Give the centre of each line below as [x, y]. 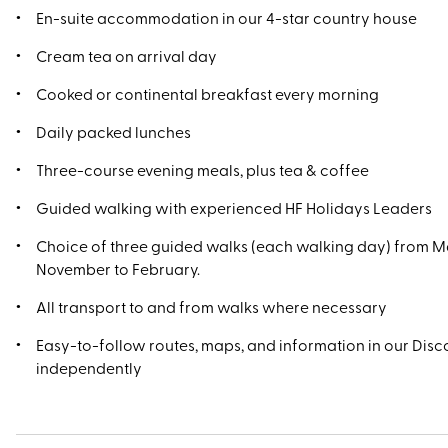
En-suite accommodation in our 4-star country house [226, 17]
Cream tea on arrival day [126, 55]
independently [89, 367]
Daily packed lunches [113, 131]
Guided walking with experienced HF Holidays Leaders [234, 207]
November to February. [118, 268]
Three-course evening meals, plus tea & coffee [202, 169]
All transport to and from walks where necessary [211, 306]
